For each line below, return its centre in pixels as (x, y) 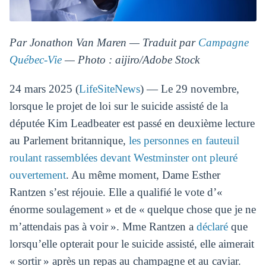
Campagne (223, 42)
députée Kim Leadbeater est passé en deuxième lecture (132, 123)
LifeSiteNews (109, 89)
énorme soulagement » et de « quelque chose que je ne (132, 210)
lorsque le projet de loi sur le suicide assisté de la (118, 106)
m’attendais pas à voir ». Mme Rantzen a (103, 227)
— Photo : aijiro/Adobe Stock (130, 59)
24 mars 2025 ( (44, 89)
